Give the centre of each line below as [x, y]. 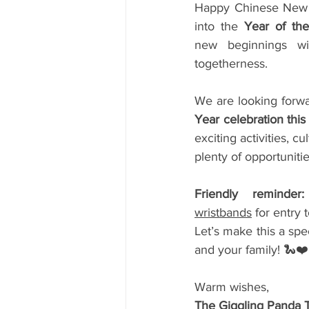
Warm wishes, [232, 287]
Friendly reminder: [250, 194]
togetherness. [231, 63]
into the [219, 26]
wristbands [223, 212]
